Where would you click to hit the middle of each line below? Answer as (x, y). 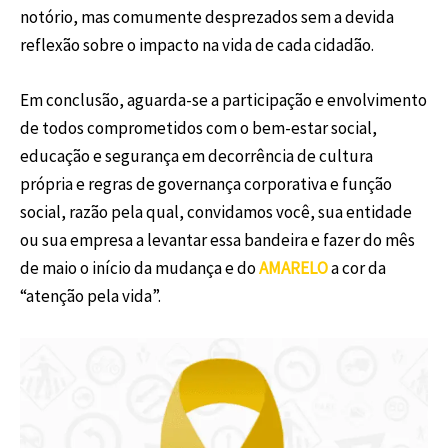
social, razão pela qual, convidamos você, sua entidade (216, 212)
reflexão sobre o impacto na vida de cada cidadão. (197, 45)
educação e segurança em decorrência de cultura (196, 156)
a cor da (358, 268)
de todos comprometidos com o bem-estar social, (198, 128)
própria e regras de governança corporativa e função (206, 184)
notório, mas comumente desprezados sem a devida (207, 17)
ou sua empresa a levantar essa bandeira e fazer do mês (217, 240)
